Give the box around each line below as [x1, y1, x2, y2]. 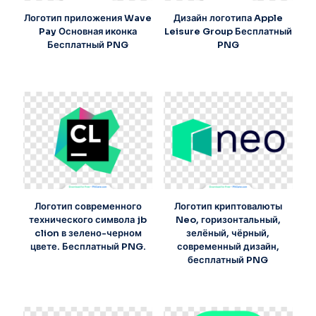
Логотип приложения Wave [24, 12, 152, 25]
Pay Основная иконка [39, 25, 138, 38]
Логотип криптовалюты [174, 200, 282, 212]
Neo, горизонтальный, [175, 213, 281, 226]
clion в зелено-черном [34, 226, 142, 239]
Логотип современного [34, 200, 142, 212]
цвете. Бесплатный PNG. [30, 240, 146, 253]
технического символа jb [29, 213, 147, 226]
